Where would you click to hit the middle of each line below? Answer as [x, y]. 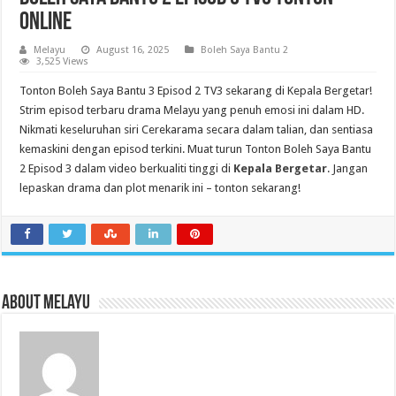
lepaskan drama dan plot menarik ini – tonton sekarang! [160, 188]
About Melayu [46, 304]
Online [46, 23]
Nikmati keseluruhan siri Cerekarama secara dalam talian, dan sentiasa [197, 130]
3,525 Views [63, 62]
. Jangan [348, 169]
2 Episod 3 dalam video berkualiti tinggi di [127, 169]
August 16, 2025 [133, 50]
